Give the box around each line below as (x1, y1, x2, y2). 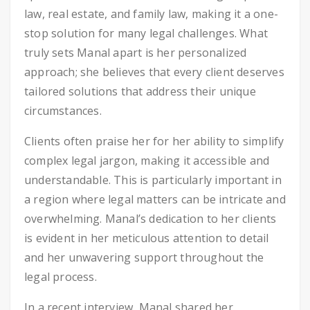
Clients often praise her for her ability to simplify (24, 134, 284, 149)
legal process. (24, 269, 97, 284)
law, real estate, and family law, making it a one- (24, 6, 279, 21)
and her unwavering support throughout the (24, 250, 264, 265)
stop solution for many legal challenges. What (24, 26, 268, 41)
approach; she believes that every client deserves (24, 64, 284, 80)
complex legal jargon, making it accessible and (24, 153, 270, 168)
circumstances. (24, 103, 102, 118)
